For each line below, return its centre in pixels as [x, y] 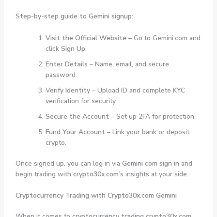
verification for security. [81, 101]
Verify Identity [68, 90]
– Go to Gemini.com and [163, 38]
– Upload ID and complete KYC [137, 90]
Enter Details [66, 64]
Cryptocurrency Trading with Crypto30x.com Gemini [96, 195]
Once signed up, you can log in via [69, 163]
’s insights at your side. [153, 174]
